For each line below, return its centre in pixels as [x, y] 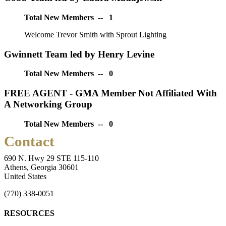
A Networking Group [48, 104]
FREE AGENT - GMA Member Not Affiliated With [110, 93]
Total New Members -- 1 [69, 18]
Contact [29, 141]
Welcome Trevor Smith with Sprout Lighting [95, 35]
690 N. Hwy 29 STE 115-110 [51, 158]
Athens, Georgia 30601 [41, 167]
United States [25, 176]
